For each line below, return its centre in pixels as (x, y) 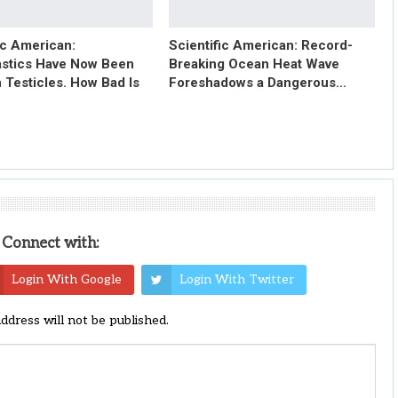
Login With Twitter (236, 279)
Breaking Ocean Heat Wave (254, 64)
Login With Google (66, 279)
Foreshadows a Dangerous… (257, 82)
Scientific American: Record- (260, 45)
